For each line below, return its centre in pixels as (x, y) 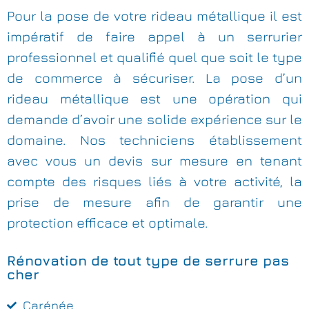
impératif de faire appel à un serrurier (154, 37)
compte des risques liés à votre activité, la (154, 181)
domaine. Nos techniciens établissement (154, 140)
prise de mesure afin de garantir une (154, 202)
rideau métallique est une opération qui (154, 99)
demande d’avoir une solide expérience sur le (154, 119)
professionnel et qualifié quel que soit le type (154, 57)
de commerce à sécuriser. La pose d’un (154, 78)
